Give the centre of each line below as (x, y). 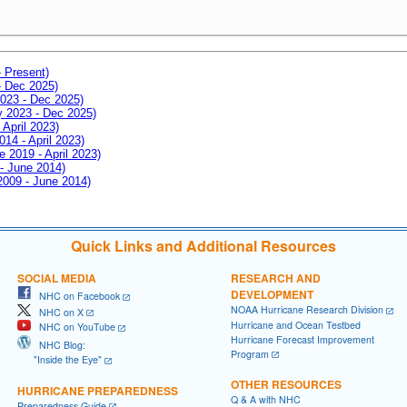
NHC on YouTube (73, 327)
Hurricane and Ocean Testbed (296, 324)
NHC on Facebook (75, 295)
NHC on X (57, 312)
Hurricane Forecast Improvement (303, 339)
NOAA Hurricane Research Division (307, 309)
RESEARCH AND (276, 278)
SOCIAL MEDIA (57, 278)
